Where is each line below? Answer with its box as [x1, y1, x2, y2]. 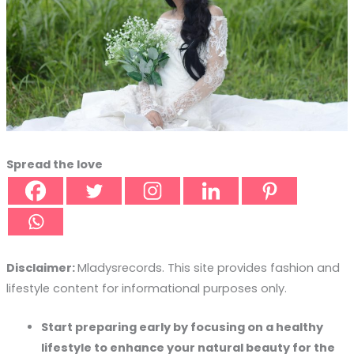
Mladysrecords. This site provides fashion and [77, 260, 340, 276]
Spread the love [6, 156, 103, 172]
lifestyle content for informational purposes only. [6, 281, 287, 296]
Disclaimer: [6, 260, 77, 276]
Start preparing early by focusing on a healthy [40, 319, 323, 336]
